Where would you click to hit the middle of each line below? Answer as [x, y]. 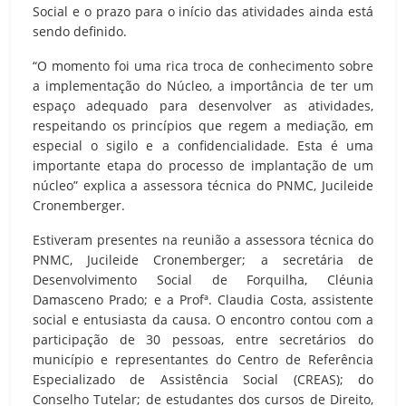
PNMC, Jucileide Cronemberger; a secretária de [203, 259]
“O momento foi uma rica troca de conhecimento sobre [203, 65]
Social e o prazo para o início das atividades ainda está [203, 11]
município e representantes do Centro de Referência [203, 359]
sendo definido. [80, 31]
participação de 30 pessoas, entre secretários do [203, 339]
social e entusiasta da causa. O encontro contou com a [203, 319]
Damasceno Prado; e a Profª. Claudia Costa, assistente [203, 299]
